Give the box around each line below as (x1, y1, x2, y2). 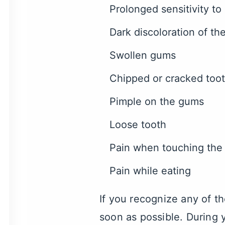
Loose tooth (109, 119, 166, 131)
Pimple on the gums (109, 95, 204, 107)
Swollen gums (109, 49, 176, 61)
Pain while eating (109, 165, 191, 177)
